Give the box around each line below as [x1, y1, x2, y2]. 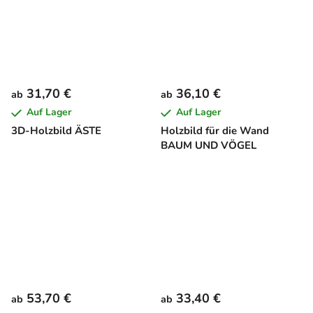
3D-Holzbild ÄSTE [11, 123, 101, 138]
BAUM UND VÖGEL [161, 138, 256, 152]
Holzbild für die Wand [161, 123, 269, 138]
